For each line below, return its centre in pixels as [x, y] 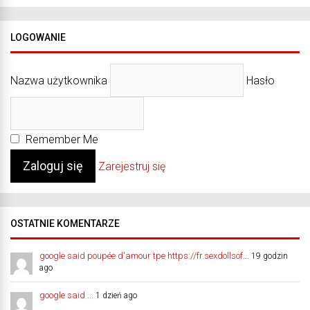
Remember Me [61, 139]
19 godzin [270, 256]
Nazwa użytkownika [59, 80]
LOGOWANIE [38, 37]
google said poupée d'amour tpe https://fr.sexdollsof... [144, 255]
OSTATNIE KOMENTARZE [65, 223]
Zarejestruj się [132, 166]
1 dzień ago [116, 295]
